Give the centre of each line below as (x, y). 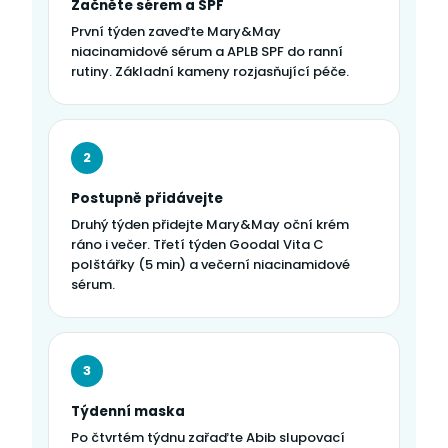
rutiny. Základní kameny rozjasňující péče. (210, 71)
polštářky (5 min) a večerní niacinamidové (210, 264)
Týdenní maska (128, 411)
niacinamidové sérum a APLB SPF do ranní (207, 51)
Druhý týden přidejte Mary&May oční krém (210, 224)
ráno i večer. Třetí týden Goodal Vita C (197, 244)
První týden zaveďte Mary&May (176, 31)
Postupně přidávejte (147, 198)
